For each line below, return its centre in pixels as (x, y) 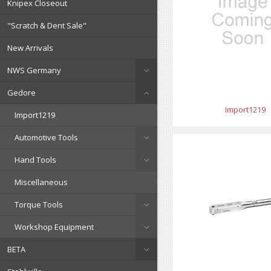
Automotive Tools (46, 137)
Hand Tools (35, 160)
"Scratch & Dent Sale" (47, 25)
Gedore (21, 93)
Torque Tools (39, 204)
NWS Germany (34, 70)
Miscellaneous (41, 182)
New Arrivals (30, 48)
